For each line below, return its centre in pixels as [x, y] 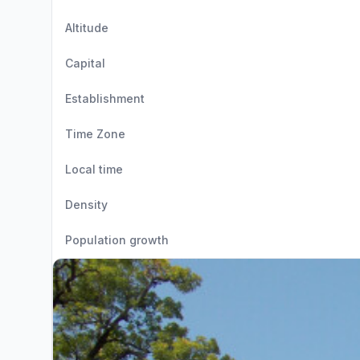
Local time [94, 169]
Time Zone [95, 134]
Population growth [117, 240]
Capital [85, 63]
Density [86, 205]
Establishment [105, 98]
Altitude [87, 28]
